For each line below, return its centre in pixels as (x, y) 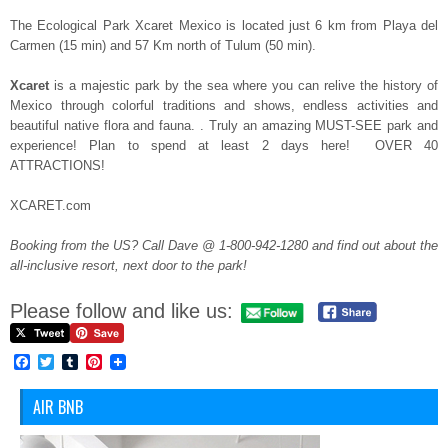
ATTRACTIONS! (57, 165)
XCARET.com (50, 205)
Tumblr (102, 362)
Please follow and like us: (121, 310)
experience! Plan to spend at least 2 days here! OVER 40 (224, 145)
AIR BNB (58, 407)
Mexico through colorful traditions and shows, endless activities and (224, 105)
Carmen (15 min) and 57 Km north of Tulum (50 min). (163, 45)
